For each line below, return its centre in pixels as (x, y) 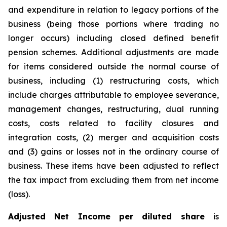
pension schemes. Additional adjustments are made (113, 52)
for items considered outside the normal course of (113, 66)
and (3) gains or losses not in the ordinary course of (113, 152)
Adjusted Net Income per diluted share (111, 216)
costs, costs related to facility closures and (113, 123)
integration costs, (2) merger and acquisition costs (113, 137)
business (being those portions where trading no (113, 24)
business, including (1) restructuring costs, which (113, 81)
